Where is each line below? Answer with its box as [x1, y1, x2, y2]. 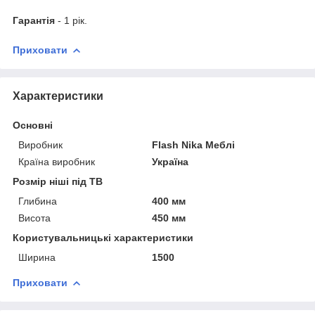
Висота [18, 212, 51, 224]
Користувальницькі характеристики [13, 231, 193, 243]
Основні [13, 119, 53, 131]
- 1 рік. [55, 14, 87, 26]
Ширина [18, 251, 56, 263]
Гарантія [13, 14, 55, 26]
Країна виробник [18, 155, 95, 167]
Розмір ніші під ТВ [13, 175, 103, 187]
